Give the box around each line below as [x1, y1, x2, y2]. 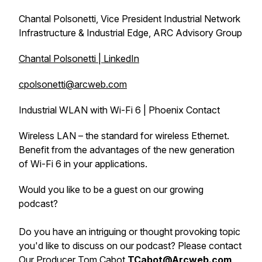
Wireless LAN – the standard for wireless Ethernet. [19, 130, 229, 142]
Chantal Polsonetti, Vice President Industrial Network [19, 13, 240, 25]
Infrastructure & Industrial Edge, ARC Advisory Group [19, 27, 242, 39]
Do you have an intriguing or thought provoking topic [19, 226, 240, 237]
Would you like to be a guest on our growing [19, 184, 204, 195]
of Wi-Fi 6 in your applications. [19, 158, 150, 170]
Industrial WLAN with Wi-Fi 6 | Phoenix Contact [19, 104, 220, 116]
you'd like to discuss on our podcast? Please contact [19, 240, 242, 251]
